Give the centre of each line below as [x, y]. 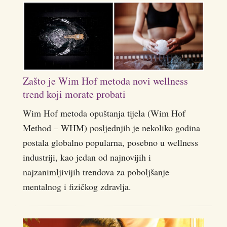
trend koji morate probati [74, 94]
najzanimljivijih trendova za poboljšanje [96, 172]
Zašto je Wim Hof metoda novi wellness [105, 81]
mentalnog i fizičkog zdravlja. [77, 186]
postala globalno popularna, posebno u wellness [110, 142]
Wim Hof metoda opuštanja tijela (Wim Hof [104, 113]
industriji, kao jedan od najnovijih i [87, 157]
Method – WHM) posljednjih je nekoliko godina [111, 127]
